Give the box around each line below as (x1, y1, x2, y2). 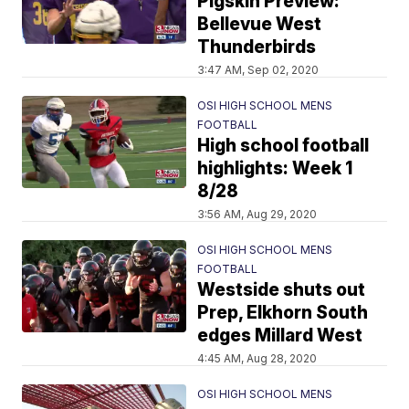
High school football (197, 135, 370, 156)
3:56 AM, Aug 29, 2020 (197, 207, 318, 221)
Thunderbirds (197, 37, 317, 58)
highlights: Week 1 (197, 158, 353, 179)
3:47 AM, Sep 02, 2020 (197, 63, 320, 77)
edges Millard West (197, 325, 363, 346)
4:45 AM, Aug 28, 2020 (197, 351, 318, 365)
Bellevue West (197, 14, 322, 35)
